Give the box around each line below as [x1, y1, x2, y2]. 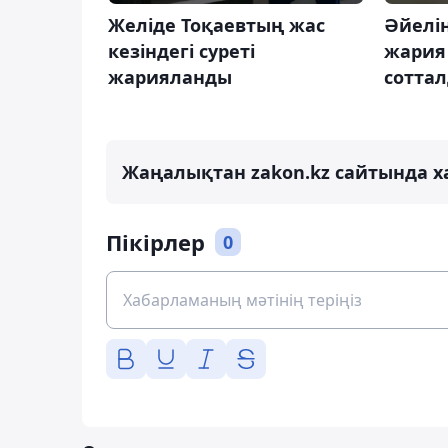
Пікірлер [106, 227, 205, 258]
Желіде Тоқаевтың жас [108, 12, 325, 37]
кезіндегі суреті [108, 38, 255, 63]
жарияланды [108, 64, 232, 89]
